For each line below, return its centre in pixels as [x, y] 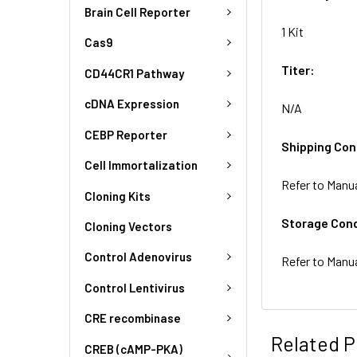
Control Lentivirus [135, 287]
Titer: [298, 70]
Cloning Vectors [128, 226]
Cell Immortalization [141, 165]
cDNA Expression [132, 104]
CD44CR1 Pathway [134, 73]
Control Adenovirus [138, 257]
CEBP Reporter [126, 134]
